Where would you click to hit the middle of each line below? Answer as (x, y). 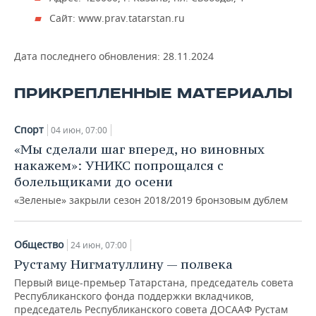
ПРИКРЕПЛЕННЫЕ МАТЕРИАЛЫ (153, 93)
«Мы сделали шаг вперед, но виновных (139, 149)
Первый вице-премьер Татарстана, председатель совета (154, 282)
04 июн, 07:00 (79, 130)
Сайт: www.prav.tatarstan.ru (117, 18)
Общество (39, 244)
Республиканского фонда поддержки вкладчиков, (134, 296)
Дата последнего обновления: (89, 56)
